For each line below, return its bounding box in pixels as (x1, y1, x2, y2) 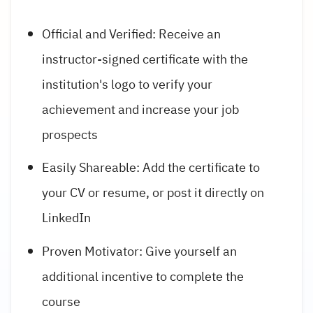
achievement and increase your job (42, 100, 239, 119)
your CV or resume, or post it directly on (42, 183, 264, 203)
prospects (42, 125, 98, 145)
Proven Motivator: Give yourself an (42, 241, 237, 261)
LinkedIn (42, 208, 91, 228)
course (42, 291, 80, 311)
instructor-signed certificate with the (42, 50, 248, 69)
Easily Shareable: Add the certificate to (42, 158, 260, 177)
